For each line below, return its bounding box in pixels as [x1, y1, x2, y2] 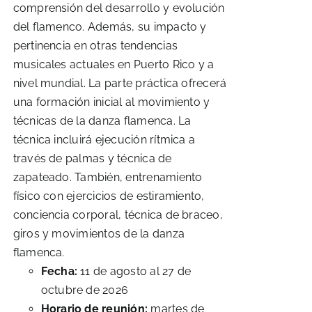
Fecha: [40, 265, 81, 278]
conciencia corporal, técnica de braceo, [13, 208, 223, 221]
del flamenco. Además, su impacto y [13, 20, 207, 33]
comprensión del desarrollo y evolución [13, 1, 225, 15]
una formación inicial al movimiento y [13, 95, 210, 109]
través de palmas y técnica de [13, 152, 172, 165]
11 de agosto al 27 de [80, 265, 192, 278]
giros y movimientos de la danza [13, 227, 185, 240]
